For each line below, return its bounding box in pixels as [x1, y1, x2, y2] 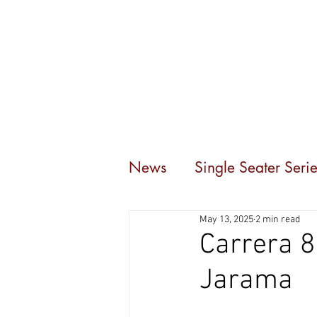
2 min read [255, 213, 300, 226]
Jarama [200, 264, 293, 298]
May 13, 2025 [200, 213, 253, 226]
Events [236, 103, 263, 115]
